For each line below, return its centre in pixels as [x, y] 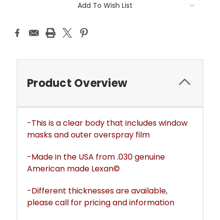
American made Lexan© [73, 168]
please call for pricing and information [101, 202]
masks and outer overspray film [88, 135]
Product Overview [77, 83]
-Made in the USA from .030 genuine [96, 157]
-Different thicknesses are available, [97, 191]
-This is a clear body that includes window [107, 123]
